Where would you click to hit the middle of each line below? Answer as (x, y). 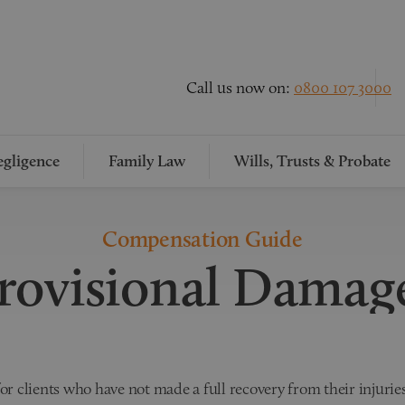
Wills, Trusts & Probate (312, 161)
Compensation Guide (202, 239)
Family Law (146, 161)
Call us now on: (240, 87)
